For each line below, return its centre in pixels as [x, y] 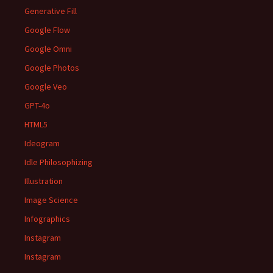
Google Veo [46, 87]
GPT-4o [37, 106]
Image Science [51, 200]
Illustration [44, 181]
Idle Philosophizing [58, 162]
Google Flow [47, 30]
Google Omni [48, 49]
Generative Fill [51, 11]
